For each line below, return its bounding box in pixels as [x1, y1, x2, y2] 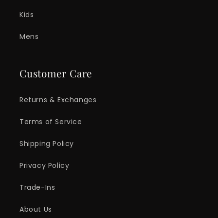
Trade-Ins [19, 182, 55, 192]
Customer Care [19, 66, 93, 80]
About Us [19, 204, 52, 214]
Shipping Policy [19, 138, 74, 148]
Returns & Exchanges [19, 94, 97, 105]
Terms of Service [19, 116, 82, 127]
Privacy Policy [19, 160, 70, 170]
